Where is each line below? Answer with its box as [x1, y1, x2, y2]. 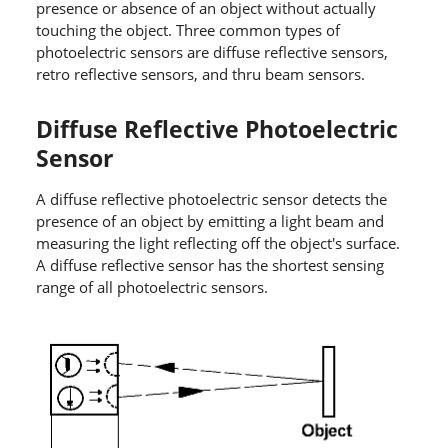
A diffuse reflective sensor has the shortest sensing [35, 254, 384, 275]
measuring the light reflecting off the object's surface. [35, 232, 400, 253]
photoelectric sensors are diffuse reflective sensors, [35, 41, 388, 62]
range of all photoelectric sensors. [35, 276, 268, 297]
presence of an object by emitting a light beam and [35, 210, 384, 231]
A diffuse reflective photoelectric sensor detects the [35, 188, 387, 209]
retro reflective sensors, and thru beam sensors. [35, 63, 365, 84]
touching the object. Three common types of [35, 19, 340, 40]
